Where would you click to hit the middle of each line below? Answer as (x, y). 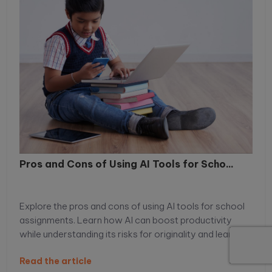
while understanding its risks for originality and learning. (135, 234)
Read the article (56, 261)
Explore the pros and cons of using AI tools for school (132, 206)
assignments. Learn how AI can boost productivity (126, 220)
